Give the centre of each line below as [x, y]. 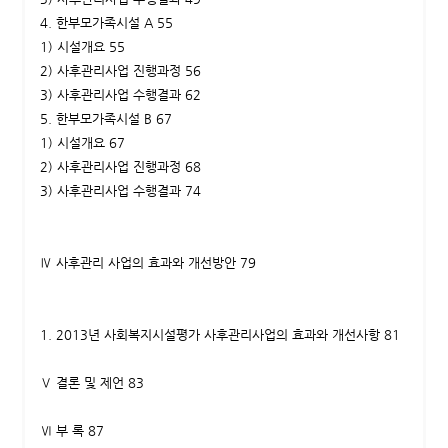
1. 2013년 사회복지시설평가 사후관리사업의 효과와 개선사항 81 [219, 335]
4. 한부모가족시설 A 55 [106, 23]
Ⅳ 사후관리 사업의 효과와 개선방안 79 [147, 263]
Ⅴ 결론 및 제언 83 [91, 383]
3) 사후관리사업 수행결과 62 [120, 95]
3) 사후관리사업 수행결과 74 [120, 191]
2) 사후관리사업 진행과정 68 [120, 167]
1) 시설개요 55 [82, 47]
